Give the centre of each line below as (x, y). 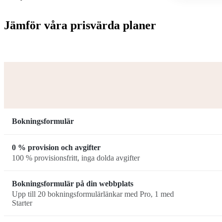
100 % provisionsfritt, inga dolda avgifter (76, 158)
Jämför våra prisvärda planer (80, 26)
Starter (22, 203)
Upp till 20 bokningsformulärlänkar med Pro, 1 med (93, 194)
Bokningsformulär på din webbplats (73, 184)
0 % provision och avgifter (56, 148)
